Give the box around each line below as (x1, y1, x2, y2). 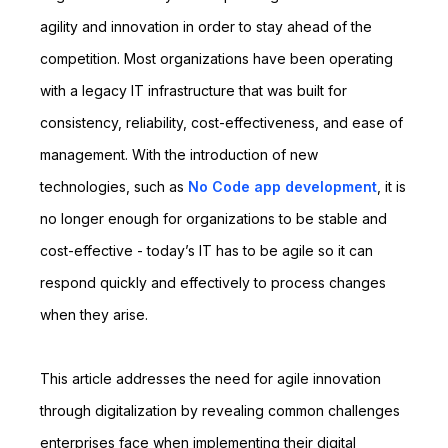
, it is (377, 178, 406, 195)
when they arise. (40, 306, 148, 323)
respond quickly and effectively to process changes (40, 274, 386, 291)
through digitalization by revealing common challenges (40, 402, 400, 419)
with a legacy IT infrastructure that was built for (40, 82, 347, 99)
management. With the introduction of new (40, 146, 318, 163)
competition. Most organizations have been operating (40, 50, 393, 67)
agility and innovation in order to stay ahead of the (40, 18, 372, 35)
